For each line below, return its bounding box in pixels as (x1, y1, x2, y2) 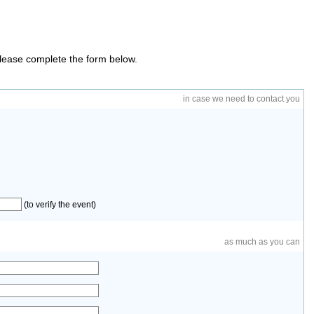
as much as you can (224, 237, 300, 247)
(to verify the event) (21, 200, 96, 210)
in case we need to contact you (182, 94, 300, 104)
